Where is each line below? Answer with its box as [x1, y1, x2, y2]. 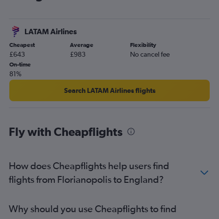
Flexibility [130, 41, 157, 48]
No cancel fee [130, 50, 170, 58]
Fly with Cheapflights [9, 124, 123, 138]
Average [69, 41, 93, 48]
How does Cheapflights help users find [9, 159, 169, 171]
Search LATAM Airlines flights [64, 86, 155, 94]
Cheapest [9, 41, 35, 48]
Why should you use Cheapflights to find [9, 202, 176, 214]
